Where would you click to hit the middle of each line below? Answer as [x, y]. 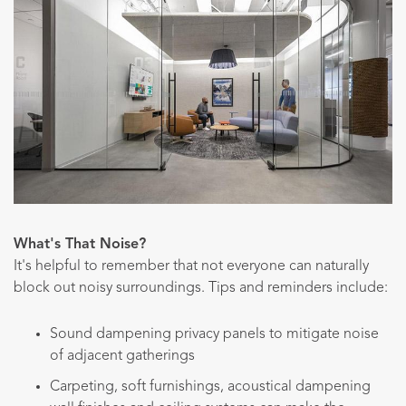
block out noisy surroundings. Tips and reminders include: [201, 289]
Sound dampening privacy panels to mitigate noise [214, 334]
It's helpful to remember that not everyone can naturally [191, 267]
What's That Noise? [80, 245]
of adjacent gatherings [122, 356]
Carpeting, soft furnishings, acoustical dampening [210, 387]
